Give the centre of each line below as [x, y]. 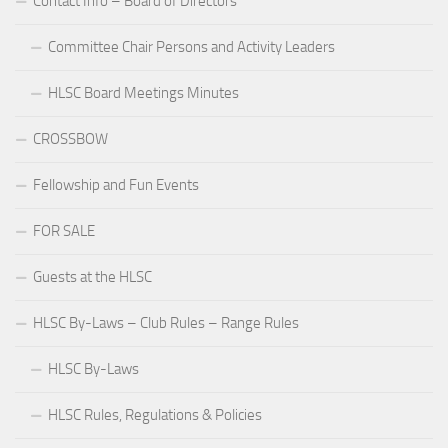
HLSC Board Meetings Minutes [143, 93]
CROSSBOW [70, 139]
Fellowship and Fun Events [116, 185]
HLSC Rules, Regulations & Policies [155, 415]
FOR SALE [64, 231]
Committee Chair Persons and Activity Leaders [191, 47]
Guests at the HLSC [92, 277]
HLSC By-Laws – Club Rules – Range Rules [166, 323]
